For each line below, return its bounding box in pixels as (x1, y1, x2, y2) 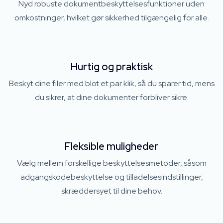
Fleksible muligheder (65, 140, 158, 153)
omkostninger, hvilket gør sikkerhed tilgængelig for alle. (14, 12, 209, 23)
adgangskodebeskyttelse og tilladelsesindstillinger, (20, 172, 203, 182)
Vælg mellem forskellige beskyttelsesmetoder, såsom (16, 158, 207, 168)
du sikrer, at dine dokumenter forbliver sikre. (34, 92, 189, 103)
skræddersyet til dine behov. (61, 186, 162, 196)
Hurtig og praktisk (70, 60, 153, 73)
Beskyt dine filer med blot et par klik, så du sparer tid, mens (8, 78, 215, 89)
